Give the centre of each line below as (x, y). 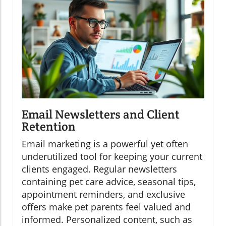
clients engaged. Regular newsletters (99, 169)
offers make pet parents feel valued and (106, 207)
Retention (49, 127)
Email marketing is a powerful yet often (105, 144)
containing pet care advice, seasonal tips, (109, 182)
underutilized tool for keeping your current (112, 157)
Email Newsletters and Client (101, 115)
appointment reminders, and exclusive (103, 194)
